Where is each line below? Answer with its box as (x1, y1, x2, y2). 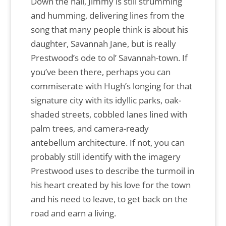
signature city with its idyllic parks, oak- (30, 94, 181, 106)
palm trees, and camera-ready (30, 123, 149, 135)
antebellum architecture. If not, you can (30, 137, 185, 149)
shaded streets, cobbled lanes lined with (30, 108, 187, 121)
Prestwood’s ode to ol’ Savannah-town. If (30, 52, 188, 64)
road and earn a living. (30, 207, 118, 219)
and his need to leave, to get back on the (30, 193, 188, 205)
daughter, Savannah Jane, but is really (30, 38, 176, 50)
